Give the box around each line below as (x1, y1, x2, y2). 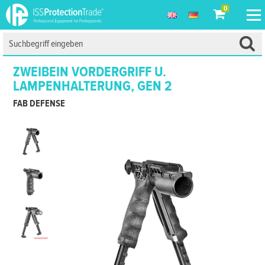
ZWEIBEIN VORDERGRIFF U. (13, 64, 167, 80)
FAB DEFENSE (13, 98, 66, 109)
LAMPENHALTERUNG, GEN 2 (13, 78, 173, 95)
